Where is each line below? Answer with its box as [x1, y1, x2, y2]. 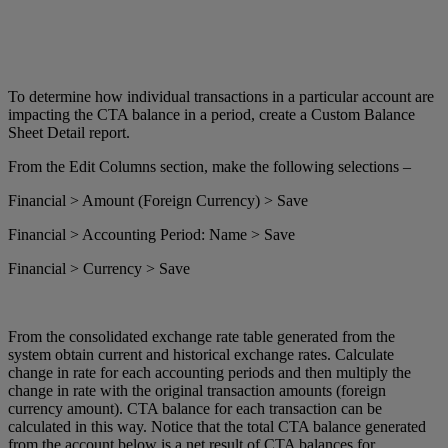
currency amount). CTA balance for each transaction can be [8, 399, 382, 417]
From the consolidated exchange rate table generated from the [8, 327, 395, 345]
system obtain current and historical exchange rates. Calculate [8, 345, 394, 363]
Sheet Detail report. [8, 123, 130, 141]
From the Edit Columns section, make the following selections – [8, 157, 411, 175]
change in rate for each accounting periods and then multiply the [8, 363, 411, 381]
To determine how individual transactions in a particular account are [8, 87, 434, 105]
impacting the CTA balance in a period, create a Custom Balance [8, 105, 415, 123]
